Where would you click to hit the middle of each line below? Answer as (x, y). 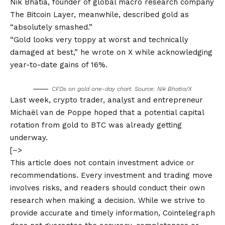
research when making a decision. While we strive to (107, 200)
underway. (29, 137)
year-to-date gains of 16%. (59, 65)
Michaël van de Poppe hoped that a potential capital (107, 112)
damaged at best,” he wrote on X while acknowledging (111, 52)
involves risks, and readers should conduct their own (107, 188)
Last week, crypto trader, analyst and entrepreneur (106, 100)
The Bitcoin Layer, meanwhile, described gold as (99, 14)
